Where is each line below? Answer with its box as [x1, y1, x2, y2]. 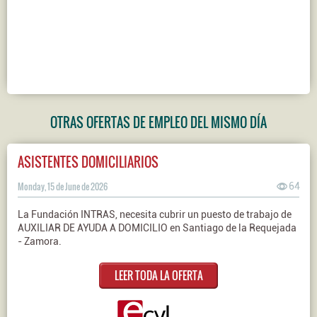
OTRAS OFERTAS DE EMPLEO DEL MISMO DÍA [50, 113, 267, 132]
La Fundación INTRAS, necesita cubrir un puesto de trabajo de [18, 209, 292, 220]
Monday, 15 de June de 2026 [18, 180, 108, 192]
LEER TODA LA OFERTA [114, 267, 203, 283]
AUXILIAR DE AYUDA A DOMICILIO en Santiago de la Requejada [18, 222, 296, 234]
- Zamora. [18, 236, 62, 247]
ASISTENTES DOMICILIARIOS [18, 152, 158, 171]
